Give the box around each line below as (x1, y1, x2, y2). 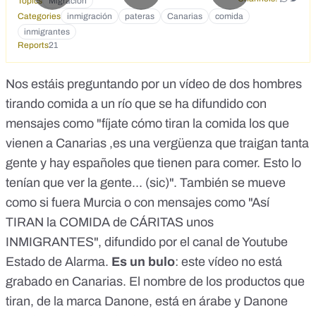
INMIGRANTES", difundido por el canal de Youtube (6, 235, 288, 250)
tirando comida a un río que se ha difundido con (6, 97, 267, 111)
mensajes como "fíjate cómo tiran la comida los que (6, 116, 289, 131)
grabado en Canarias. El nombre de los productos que (6, 274, 305, 289)
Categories (18, 11, 61, 22)
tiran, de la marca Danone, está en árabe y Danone (6, 294, 288, 309)
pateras (125, 11, 154, 22)
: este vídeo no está (175, 255, 282, 269)
